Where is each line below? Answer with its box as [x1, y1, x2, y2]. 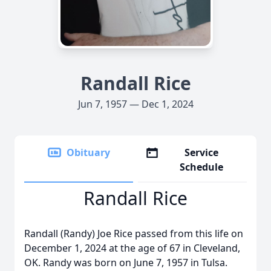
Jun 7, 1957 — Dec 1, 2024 [77, 97, 194, 111]
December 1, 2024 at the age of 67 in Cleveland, [24, 241, 240, 255]
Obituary [67, 146, 110, 159]
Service [184, 146, 219, 159]
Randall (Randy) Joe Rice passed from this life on [24, 227, 243, 240]
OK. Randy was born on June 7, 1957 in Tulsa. [24, 256, 227, 269]
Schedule [180, 160, 224, 174]
